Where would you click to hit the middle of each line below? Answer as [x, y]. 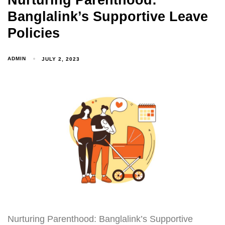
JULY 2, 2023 [61, 59]
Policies [34, 33]
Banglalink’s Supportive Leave [108, 17]
